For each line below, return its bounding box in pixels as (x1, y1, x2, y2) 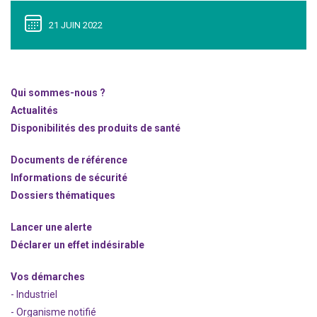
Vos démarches (11, 271, 85, 282)
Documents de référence (11, 154, 127, 166)
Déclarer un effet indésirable (11, 239, 144, 250)
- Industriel (11, 289, 57, 300)
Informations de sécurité (11, 172, 127, 183)
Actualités (11, 105, 58, 116)
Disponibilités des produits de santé (11, 122, 180, 134)
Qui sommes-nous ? (11, 87, 105, 98)
